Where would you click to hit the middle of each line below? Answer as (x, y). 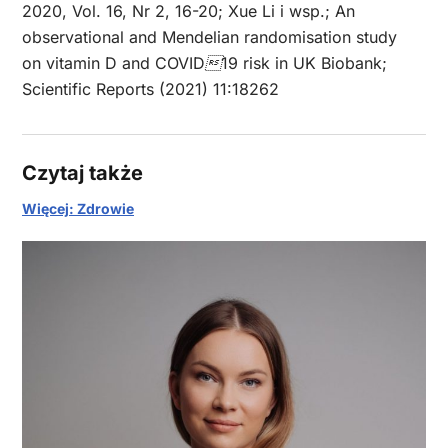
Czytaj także (82, 173)
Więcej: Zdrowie (78, 209)
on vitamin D (72, 63)
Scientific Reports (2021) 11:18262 (150, 89)
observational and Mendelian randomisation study (209, 37)
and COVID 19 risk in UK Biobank (252, 63)
